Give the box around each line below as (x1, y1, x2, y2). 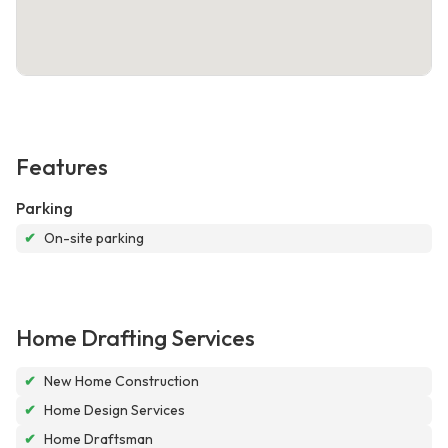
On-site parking (44, 229, 144, 248)
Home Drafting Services (16, 324, 255, 353)
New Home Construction (44, 372, 199, 391)
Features (16, 153, 108, 182)
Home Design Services (44, 401, 185, 420)
